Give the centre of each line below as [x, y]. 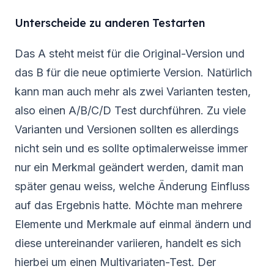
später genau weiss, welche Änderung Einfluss [132, 186]
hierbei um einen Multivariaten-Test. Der [115, 262]
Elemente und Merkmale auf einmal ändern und [133, 224]
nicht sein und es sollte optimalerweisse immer [131, 148]
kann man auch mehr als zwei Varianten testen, [133, 91]
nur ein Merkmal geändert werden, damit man [129, 167]
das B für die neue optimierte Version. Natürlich [133, 72]
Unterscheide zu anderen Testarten [110, 23]
